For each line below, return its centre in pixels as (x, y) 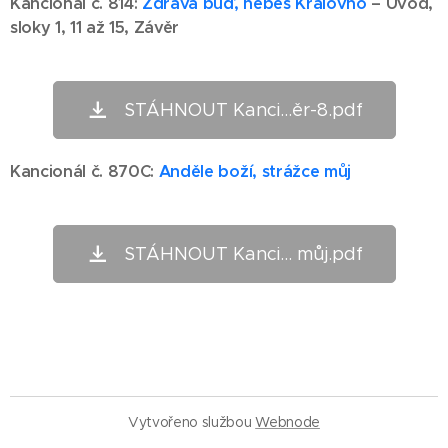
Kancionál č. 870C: (84, 171)
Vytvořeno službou (192, 422)
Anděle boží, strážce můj (254, 171)
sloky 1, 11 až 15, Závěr (95, 27)
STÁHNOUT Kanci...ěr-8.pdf (243, 110)
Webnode (287, 422)
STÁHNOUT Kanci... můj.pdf (243, 254)
